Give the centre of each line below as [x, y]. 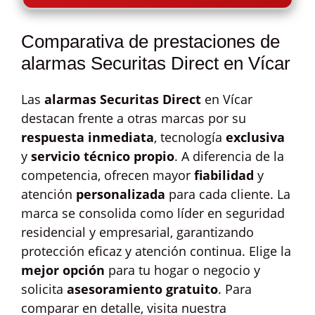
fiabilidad [224, 175]
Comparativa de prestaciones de [150, 41]
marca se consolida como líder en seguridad [153, 213]
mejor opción [63, 270]
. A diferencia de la [229, 156]
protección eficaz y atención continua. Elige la [156, 251]
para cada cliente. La [228, 194]
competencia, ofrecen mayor [108, 175]
